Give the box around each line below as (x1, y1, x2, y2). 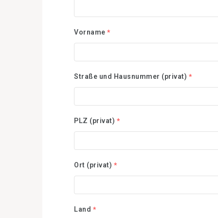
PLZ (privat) (74, 117, 115, 125)
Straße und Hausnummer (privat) (74, 73, 187, 80)
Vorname (74, 28, 106, 36)
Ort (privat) (74, 161, 112, 169)
